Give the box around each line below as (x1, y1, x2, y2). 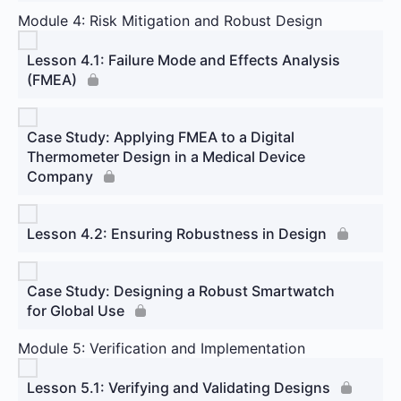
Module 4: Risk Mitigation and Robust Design (18, 11, 322, 30)
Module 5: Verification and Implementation (18, 338, 305, 357)
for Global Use (27, 301, 124, 320)
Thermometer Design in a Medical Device (27, 147, 305, 166)
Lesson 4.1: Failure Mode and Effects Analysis (27, 50, 340, 69)
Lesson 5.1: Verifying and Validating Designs (27, 378, 330, 397)
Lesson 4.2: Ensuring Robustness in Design (27, 224, 327, 243)
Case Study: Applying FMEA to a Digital (27, 127, 294, 146)
